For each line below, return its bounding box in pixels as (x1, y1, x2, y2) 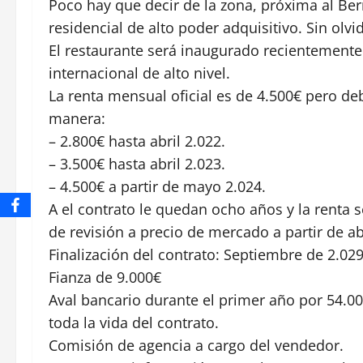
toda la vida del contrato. (49, 312, 219, 332)
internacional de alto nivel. (49, 62, 230, 83)
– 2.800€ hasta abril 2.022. (49, 130, 225, 151)
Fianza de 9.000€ (49, 267, 161, 287)
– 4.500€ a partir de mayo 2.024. (49, 176, 266, 196)
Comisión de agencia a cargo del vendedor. (49, 335, 344, 355)
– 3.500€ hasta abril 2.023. (49, 153, 225, 173)
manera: (49, 108, 105, 128)
